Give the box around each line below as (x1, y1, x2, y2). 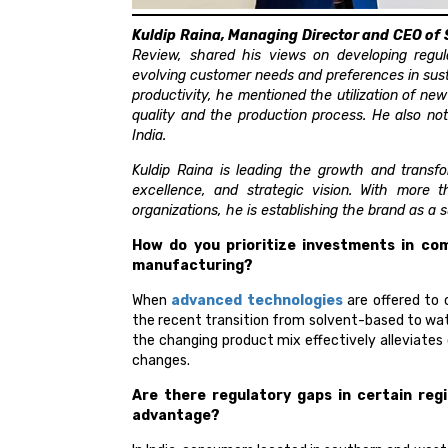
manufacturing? (132, 257, 253, 275)
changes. (132, 352, 190, 370)
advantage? (132, 407, 220, 425)
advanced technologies (171, 292, 343, 310)
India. (132, 127, 166, 145)
